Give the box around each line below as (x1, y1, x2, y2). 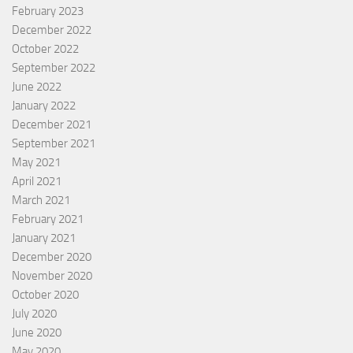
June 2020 (12, 325, 61, 340)
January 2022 (12, 98, 76, 113)
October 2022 (12, 41, 79, 56)
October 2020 (12, 287, 79, 302)
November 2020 (12, 268, 92, 283)
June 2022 (12, 79, 61, 94)
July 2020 (12, 306, 57, 321)
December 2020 (12, 249, 91, 264)
